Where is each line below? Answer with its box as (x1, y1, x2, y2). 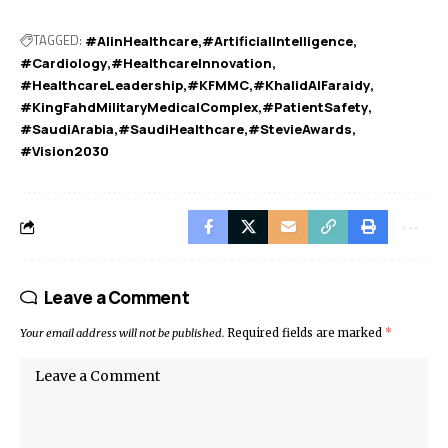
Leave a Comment (43, 285, 190, 309)
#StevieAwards (248, 119, 352, 138)
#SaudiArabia (20, 119, 114, 138)
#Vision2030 (20, 141, 109, 160)
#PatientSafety (262, 97, 368, 116)
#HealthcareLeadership (20, 75, 183, 94)
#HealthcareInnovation (111, 53, 272, 72)
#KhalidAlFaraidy (253, 75, 370, 94)
